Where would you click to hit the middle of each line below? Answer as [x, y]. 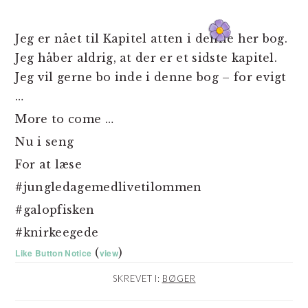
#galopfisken [55, 210]
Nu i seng [45, 142]
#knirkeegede [57, 233]
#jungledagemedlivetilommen [109, 187]
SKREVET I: [137, 279]
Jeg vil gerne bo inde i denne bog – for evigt [151, 77]
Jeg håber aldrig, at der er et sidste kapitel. [146, 58]
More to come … [64, 119]
